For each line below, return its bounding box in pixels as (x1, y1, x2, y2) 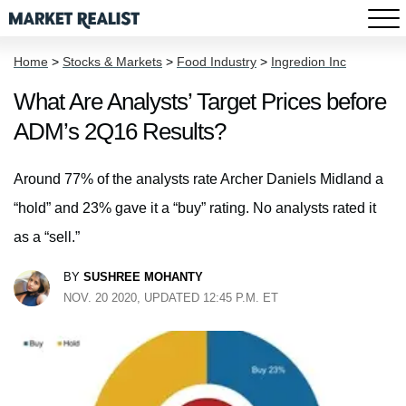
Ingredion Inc (271, 54, 346, 69)
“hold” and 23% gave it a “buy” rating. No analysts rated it (14, 200, 376, 216)
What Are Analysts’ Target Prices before (14, 88, 386, 115)
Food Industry (177, 54, 256, 69)
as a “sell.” (14, 229, 80, 245)
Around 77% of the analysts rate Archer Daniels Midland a (14, 171, 383, 187)
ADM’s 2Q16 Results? (14, 118, 226, 145)
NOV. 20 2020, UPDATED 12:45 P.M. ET (63, 291, 278, 304)
